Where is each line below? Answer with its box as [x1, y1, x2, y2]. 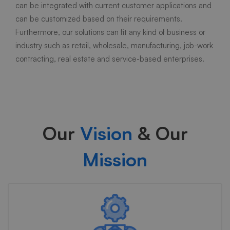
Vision [80, 121, 132, 145]
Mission [83, 147, 147, 171]
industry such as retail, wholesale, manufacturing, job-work [15, 40, 213, 50]
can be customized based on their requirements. [15, 13, 182, 24]
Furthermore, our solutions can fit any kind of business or [15, 27, 205, 37]
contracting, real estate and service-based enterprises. [15, 53, 204, 64]
